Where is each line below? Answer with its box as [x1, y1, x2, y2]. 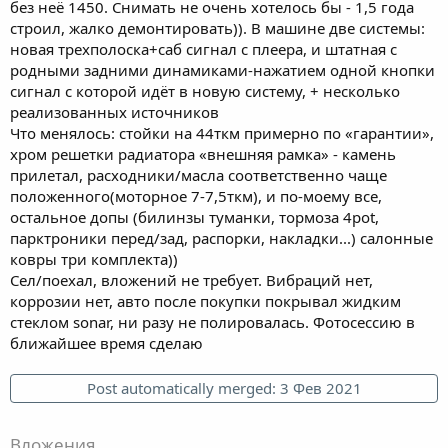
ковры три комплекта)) [10, 248, 178, 269]
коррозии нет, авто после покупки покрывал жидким [10, 290, 401, 311]
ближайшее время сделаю [10, 332, 203, 353]
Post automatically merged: [86, 377, 280, 398]
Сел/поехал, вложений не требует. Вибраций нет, [10, 269, 373, 290]
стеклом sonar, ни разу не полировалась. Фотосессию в [10, 311, 415, 332]
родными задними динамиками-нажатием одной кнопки [10, 59, 435, 80]
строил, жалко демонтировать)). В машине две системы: [10, 17, 425, 38]
